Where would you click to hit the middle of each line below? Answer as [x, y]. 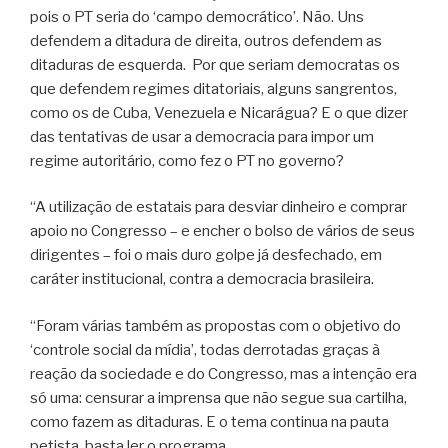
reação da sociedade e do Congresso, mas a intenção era [223, 373]
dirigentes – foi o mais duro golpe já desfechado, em [206, 255]
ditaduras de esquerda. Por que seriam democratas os [215, 64]
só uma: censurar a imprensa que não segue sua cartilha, [218, 397]
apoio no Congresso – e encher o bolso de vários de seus [222, 231]
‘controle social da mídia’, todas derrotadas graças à [205, 349]
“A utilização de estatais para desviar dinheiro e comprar [218, 207]
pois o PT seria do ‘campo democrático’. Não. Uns [197, 16]
